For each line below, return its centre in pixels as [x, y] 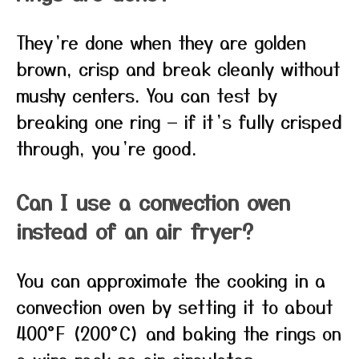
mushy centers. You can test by [147, 95]
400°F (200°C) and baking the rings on [179, 333]
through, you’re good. [106, 147]
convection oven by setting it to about [175, 306]
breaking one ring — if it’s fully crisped [179, 121]
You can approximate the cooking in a [171, 280]
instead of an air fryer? [135, 230]
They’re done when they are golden [161, 42]
